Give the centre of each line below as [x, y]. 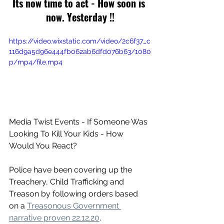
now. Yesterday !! [80, 17]
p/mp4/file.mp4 [36, 62]
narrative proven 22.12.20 [54, 217]
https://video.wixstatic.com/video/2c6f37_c [80, 41]
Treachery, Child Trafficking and [67, 181]
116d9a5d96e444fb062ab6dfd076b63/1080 [80, 52]
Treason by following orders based [74, 193]
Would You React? [43, 145]
